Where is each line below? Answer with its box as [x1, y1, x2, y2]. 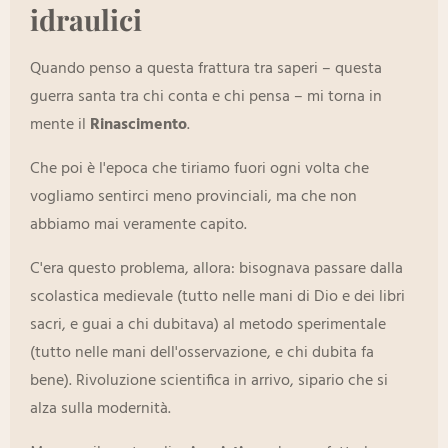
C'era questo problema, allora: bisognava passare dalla [30, 256, 403, 283]
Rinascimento [90, 112, 187, 139]
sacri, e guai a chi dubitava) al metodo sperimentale [30, 312, 386, 339]
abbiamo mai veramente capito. [30, 212, 247, 239]
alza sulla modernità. [30, 396, 171, 423]
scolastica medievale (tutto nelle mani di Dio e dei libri [30, 284, 405, 311]
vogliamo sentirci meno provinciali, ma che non [30, 184, 357, 211]
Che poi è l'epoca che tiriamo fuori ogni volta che [30, 156, 369, 183]
